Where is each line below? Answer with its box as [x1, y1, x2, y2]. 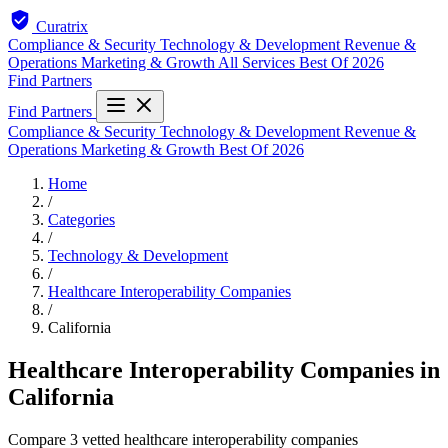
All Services [218, 54, 299, 71]
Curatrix [36, 18, 88, 35]
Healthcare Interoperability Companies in [8, 356, 440, 383]
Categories [48, 211, 115, 228]
